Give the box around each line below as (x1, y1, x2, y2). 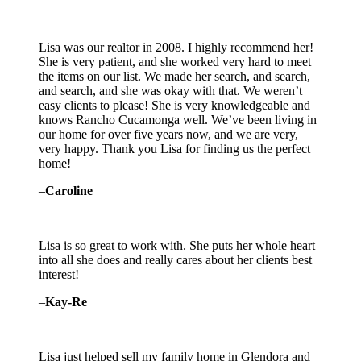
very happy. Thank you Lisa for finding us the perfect (39, 142, 310, 156)
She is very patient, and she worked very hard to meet (39, 55, 311, 69)
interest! (39, 268, 79, 282)
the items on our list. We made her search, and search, (39, 69, 310, 84)
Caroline (45, 184, 93, 198)
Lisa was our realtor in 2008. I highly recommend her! (39, 40, 313, 55)
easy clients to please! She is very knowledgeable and (39, 98, 310, 113)
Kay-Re (45, 295, 87, 309)
